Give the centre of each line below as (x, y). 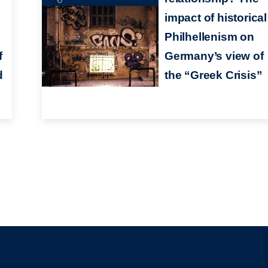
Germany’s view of (214, 56)
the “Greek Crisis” (213, 75)
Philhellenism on (209, 36)
